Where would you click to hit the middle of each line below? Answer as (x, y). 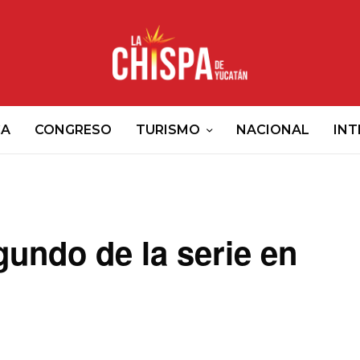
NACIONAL (273, 129)
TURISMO (168, 129)
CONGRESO (73, 129)
